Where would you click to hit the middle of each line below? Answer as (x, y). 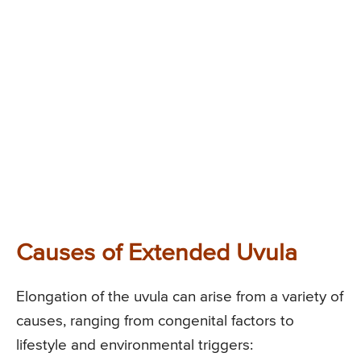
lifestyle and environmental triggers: (135, 346)
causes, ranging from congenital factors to (155, 322)
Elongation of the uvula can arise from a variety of (180, 297)
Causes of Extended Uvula (157, 254)
